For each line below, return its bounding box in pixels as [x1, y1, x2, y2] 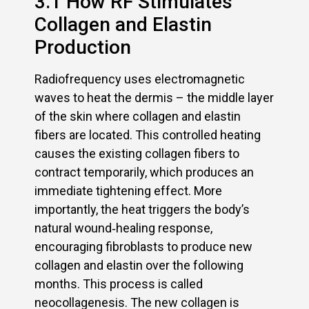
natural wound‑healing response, [34, 220, 212, 235]
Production [34, 35, 131, 59]
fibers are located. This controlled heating [34, 127, 261, 142]
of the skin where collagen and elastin [34, 108, 241, 123]
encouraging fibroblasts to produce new [34, 239, 252, 254]
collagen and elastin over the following [34, 257, 243, 272]
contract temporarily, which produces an [34, 164, 254, 179]
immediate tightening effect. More [34, 183, 222, 198]
